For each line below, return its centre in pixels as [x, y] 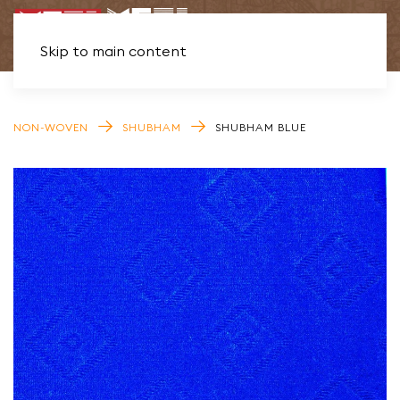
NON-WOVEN [51, 127]
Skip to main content [113, 51]
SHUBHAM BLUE [261, 127]
